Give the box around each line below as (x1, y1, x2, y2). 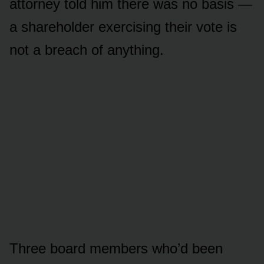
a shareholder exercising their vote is (9, 18, 237, 35)
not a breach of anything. (9, 41, 164, 58)
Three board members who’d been (9, 240, 223, 256)
